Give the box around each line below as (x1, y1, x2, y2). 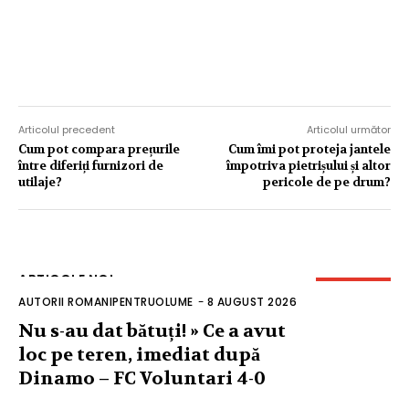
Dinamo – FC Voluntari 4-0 (18, 366, 266, 390)
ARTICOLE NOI (18, 269, 113, 288)
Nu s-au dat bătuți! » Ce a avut (18, 319, 286, 342)
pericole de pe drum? (262, 173, 391, 190)
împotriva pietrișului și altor (225, 157, 391, 173)
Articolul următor (306, 121, 391, 137)
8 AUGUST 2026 (206, 293, 297, 309)
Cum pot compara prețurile (18, 141, 180, 157)
